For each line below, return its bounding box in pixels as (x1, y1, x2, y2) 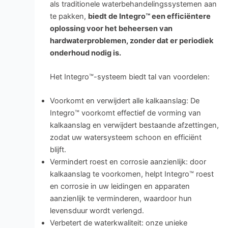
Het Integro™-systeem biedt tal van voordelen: (49, 72, 210, 82)
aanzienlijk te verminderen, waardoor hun (49, 194, 192, 204)
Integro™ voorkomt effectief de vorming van (49, 108, 201, 118)
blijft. (49, 145, 66, 155)
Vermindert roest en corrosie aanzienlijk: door (49, 157, 206, 167)
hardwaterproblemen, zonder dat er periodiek (49, 36, 213, 45)
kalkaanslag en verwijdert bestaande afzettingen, (49, 121, 219, 130)
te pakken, (49, 11, 88, 21)
